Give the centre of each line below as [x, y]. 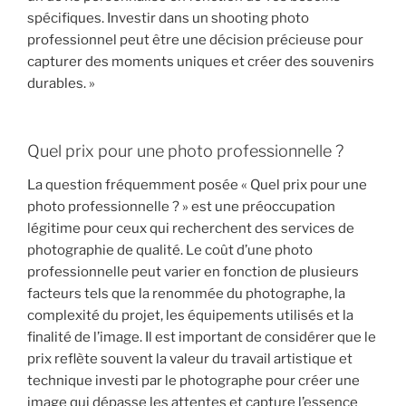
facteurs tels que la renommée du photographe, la [186, 294]
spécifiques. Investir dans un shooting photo [168, 19]
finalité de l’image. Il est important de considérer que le [202, 338]
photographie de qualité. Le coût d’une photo [170, 251]
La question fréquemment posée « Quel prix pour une [197, 185]
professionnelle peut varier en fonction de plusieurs [193, 272]
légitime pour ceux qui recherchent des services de [191, 229]
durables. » [61, 84]
